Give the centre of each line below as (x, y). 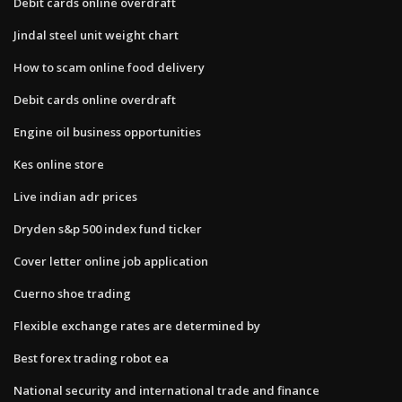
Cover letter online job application (111, 261)
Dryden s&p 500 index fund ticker (108, 228)
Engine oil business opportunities (107, 131)
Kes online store (59, 164)
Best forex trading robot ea (91, 358)
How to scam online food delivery (109, 67)
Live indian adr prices (75, 196)
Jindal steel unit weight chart (96, 35)
